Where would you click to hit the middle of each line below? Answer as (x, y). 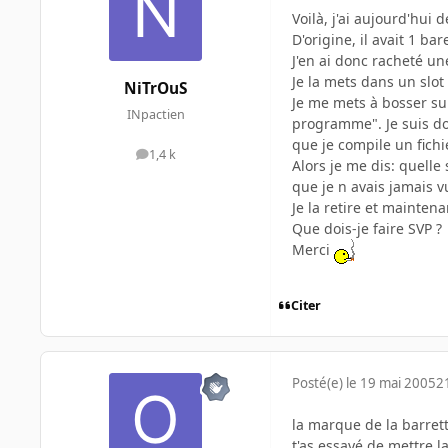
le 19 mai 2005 (391, 383)
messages (183, 159)
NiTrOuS (155, 89)
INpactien (155, 114)
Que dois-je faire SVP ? (367, 229)
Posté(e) (319, 383)
